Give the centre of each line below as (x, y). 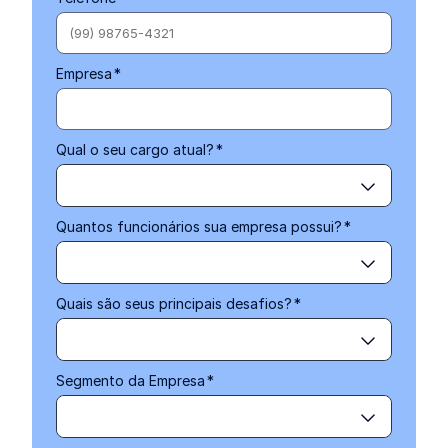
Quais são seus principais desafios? (174, 303)
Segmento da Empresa (130, 380)
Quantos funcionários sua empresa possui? (199, 226)
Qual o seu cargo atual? (135, 149)
